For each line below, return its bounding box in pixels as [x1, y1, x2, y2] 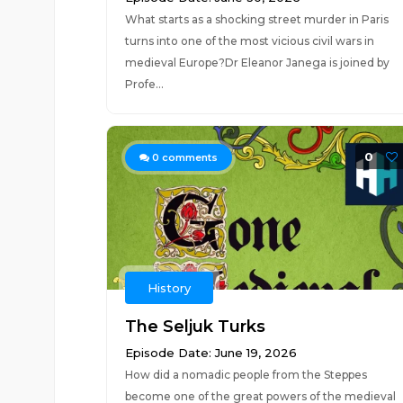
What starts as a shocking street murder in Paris [124, 13, 389, 26]
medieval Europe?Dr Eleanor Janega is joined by [124, 56, 390, 69]
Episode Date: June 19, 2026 [124, 345, 297, 360]
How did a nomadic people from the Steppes [124, 368, 367, 381]
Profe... [124, 77, 164, 91]
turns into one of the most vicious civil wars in [124, 34, 374, 48]
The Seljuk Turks [124, 317, 265, 336]
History [147, 281, 191, 295]
